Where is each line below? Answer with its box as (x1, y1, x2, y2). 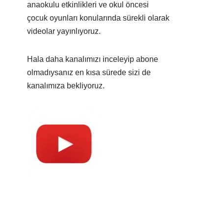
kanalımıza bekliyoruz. (27, 81, 105, 90)
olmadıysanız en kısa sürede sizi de (27, 68, 151, 77)
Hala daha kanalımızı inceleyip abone (27, 55, 158, 63)
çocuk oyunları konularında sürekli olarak (27, 13, 169, 22)
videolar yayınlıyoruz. (27, 27, 101, 35)
